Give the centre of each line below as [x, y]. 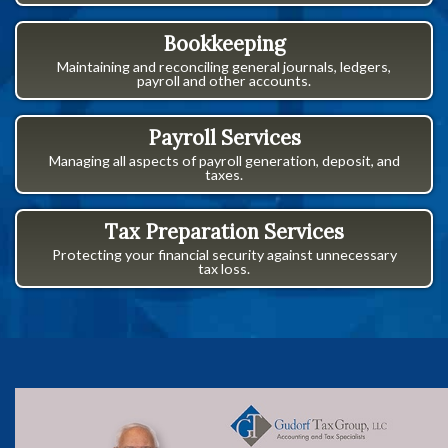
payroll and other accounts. [224, 80]
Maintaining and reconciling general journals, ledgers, [224, 66]
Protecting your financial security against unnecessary [224, 254]
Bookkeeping [224, 43]
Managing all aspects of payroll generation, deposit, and [224, 160]
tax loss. [224, 268]
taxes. [224, 174]
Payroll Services [224, 137]
